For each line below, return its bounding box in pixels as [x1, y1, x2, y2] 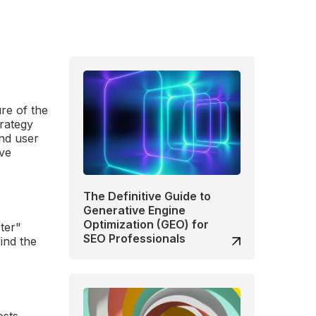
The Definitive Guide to [83, 188, 212, 203]
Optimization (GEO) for [83, 217, 209, 231]
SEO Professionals [83, 231, 186, 245]
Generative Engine [83, 202, 186, 217]
